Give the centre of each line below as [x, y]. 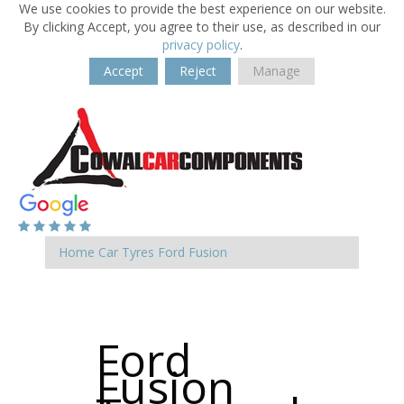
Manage [276, 71]
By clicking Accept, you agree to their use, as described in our [202, 27]
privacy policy [201, 45]
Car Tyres [126, 252]
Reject [198, 71]
